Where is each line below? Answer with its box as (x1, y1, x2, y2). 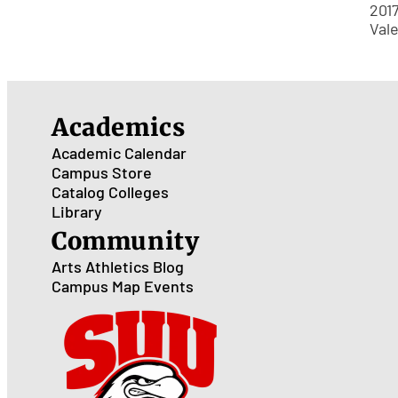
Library (52, 202, 102, 222)
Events (144, 276, 194, 297)
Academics (52, 112, 186, 143)
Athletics (85, 257, 149, 277)
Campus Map (52, 276, 140, 297)
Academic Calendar (52, 143, 187, 163)
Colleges (108, 182, 169, 203)
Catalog (52, 182, 105, 203)
